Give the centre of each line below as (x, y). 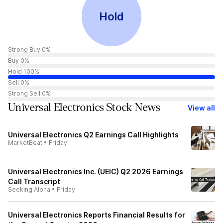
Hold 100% (24, 71)
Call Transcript (34, 181)
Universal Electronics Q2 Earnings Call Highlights (93, 135)
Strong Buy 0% (29, 50)
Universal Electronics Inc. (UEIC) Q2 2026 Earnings (96, 171)
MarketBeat (25, 143)
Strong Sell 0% (29, 93)
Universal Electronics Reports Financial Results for (97, 215)
